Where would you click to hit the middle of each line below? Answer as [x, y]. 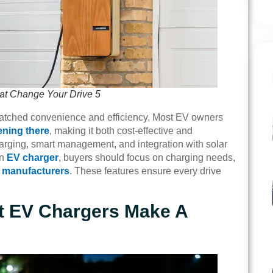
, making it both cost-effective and [121, 131]
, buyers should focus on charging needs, [147, 158]
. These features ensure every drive [145, 171]
